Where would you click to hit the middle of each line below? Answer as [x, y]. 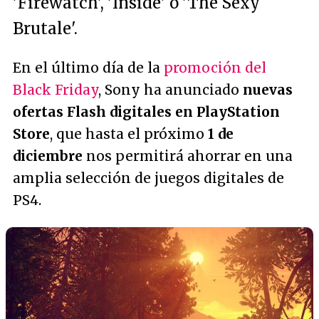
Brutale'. [45, 28]
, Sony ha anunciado [171, 90]
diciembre [48, 156]
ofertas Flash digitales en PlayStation [146, 112]
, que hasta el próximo [129, 134]
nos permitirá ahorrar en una [188, 156]
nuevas [268, 90]
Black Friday [56, 90]
